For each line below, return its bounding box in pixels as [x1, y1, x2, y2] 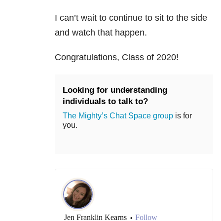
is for [173, 111, 192, 120]
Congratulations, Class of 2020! [55, 52, 179, 63]
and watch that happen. [55, 28, 147, 38]
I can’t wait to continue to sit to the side [55, 13, 207, 23]
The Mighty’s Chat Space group [63, 111, 173, 120]
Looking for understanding [63, 85, 167, 95]
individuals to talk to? [63, 97, 148, 107]
